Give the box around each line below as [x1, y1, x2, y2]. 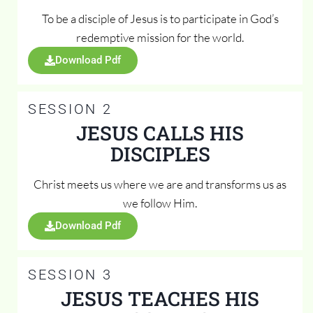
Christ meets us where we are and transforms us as [34, 177, 286, 192]
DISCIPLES [110, 141, 210, 168]
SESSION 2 [28, 101, 112, 118]
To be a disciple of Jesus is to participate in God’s [41, 11, 279, 27]
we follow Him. [123, 196, 197, 211]
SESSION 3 [28, 266, 112, 284]
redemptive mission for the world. [76, 30, 244, 45]
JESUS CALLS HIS [76, 120, 244, 147]
